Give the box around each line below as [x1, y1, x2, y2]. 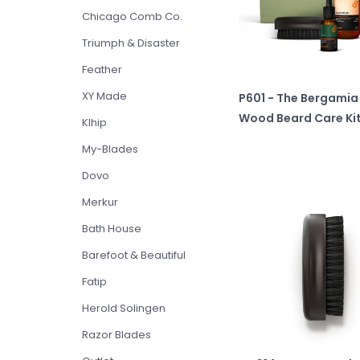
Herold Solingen [82, 301, 166, 316]
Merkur [82, 194, 118, 210]
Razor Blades [82, 327, 151, 342]
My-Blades [82, 141, 138, 157]
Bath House [82, 221, 141, 236]
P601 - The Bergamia [239, 89, 358, 106]
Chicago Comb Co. [82, 9, 182, 24]
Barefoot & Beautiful [82, 247, 186, 263]
